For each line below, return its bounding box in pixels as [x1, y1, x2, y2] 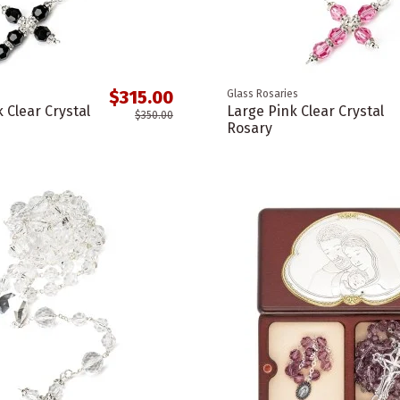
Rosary [226, 120, 272, 137]
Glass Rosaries [226, 87, 298, 101]
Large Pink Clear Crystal [226, 103, 384, 121]
